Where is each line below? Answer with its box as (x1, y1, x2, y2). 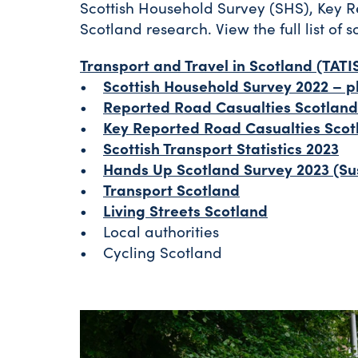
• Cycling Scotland (80, 241, 226, 262)
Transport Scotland (103, 179, 240, 200)
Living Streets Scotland (103, 200, 268, 221)
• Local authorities (80, 221, 223, 241)
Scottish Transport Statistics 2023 (103, 137, 339, 158)
